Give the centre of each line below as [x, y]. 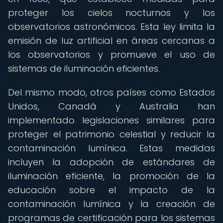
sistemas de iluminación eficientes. [84, 68]
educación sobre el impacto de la [111, 190]
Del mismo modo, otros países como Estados [111, 92]
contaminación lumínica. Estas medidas [111, 148]
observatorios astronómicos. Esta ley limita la [111, 27]
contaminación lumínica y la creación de [111, 204]
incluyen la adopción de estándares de [111, 162]
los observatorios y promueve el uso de [111, 55]
